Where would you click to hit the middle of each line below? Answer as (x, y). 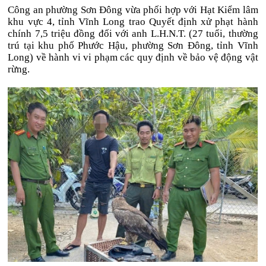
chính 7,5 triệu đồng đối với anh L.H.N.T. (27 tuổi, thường (133, 34)
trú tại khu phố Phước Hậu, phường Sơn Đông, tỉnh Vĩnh (133, 45)
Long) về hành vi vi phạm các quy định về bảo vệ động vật (133, 57)
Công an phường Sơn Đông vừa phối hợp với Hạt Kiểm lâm (133, 10)
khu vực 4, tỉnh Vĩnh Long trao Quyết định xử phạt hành (133, 22)
